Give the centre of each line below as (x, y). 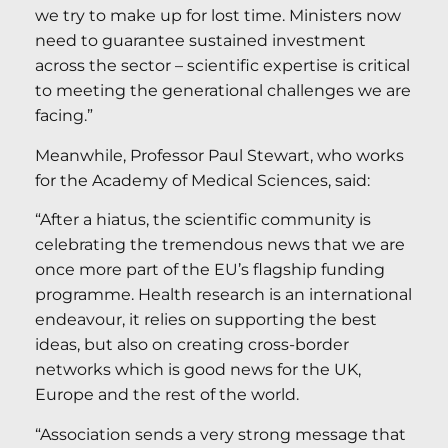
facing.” (64, 116)
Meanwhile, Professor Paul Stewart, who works (219, 155)
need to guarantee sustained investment (200, 41)
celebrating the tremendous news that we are (220, 245)
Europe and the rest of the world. (167, 395)
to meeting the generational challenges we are (223, 91)
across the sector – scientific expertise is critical (222, 66)
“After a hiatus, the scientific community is (203, 220)
